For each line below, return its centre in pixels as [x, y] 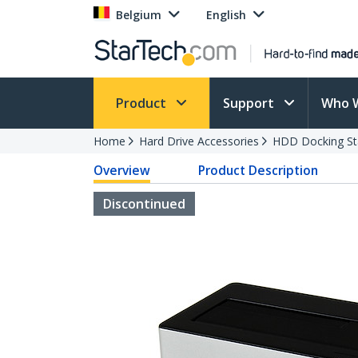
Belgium [139, 15]
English [226, 15]
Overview [122, 170]
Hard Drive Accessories [199, 141]
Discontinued [144, 204]
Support [250, 103]
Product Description [259, 170]
